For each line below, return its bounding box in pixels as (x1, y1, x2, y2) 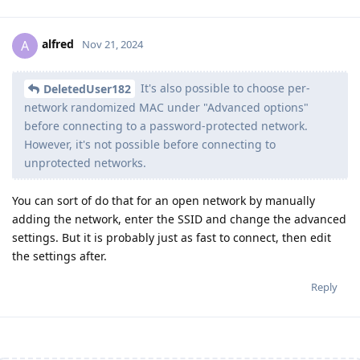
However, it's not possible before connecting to (24, 137, 276, 153)
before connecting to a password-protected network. (24, 118, 308, 134)
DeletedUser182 (43, 81, 131, 97)
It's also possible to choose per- (137, 80, 310, 96)
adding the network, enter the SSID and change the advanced (12, 211, 346, 227)
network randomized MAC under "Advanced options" (24, 100, 309, 116)
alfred (42, 36, 74, 52)
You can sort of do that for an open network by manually (12, 193, 315, 209)
